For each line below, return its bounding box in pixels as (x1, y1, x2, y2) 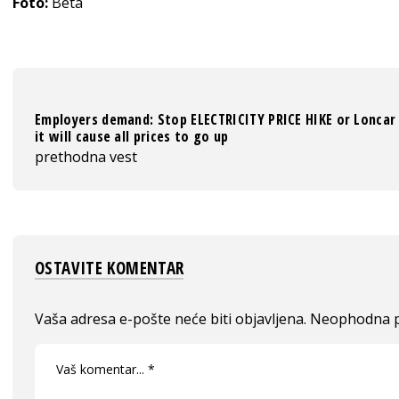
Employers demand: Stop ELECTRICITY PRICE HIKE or (35, 109, 351, 129)
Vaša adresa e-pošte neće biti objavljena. (35, 308, 306, 329)
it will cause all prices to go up (35, 126, 229, 146)
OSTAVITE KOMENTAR (35, 256, 184, 280)
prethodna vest (35, 146, 137, 167)
